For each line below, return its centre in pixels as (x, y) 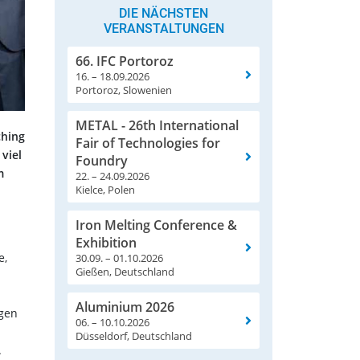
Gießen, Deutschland (125, 272)
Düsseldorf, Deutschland (134, 336)
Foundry (102, 161)
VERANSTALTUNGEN (164, 29)
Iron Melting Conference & (156, 225)
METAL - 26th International (157, 126)
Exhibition (106, 243)
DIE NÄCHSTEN (164, 14)
